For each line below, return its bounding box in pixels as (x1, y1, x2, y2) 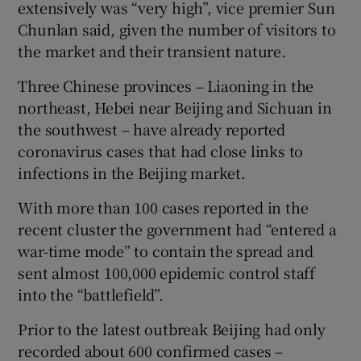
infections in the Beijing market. (18, 162, 246, 184)
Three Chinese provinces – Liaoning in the (18, 75, 314, 97)
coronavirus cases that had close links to (18, 140, 304, 162)
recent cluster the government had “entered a (18, 218, 337, 240)
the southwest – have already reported (18, 118, 286, 140)
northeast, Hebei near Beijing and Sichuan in (18, 97, 332, 118)
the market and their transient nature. (18, 40, 286, 62)
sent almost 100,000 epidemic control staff (18, 262, 316, 284)
